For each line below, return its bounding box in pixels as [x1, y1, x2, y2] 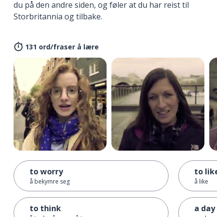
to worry [30, 166, 63, 177]
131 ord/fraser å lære [25, 42, 99, 51]
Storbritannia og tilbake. [14, 11, 102, 22]
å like [194, 177, 208, 186]
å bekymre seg [30, 177, 70, 186]
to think [30, 202, 61, 214]
